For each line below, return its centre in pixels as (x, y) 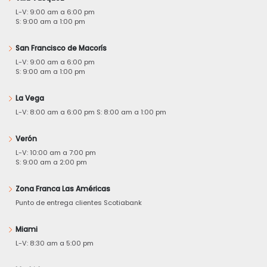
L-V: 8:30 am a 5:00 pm (55, 243)
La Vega (30, 99)
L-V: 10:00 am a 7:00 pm (56, 153)
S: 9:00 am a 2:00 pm (51, 162)
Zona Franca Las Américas (63, 189)
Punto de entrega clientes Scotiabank (79, 203)
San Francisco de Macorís (61, 49)
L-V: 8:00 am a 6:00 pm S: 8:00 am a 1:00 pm (91, 112)
